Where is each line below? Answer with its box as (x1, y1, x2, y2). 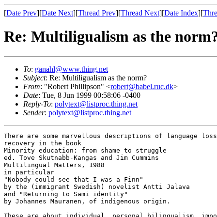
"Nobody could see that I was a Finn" (4, 175, 143, 183)
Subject (23, 73, 46, 82)
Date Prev (6, 9, 37, 17)
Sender (23, 108, 45, 117)
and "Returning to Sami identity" (4, 190, 128, 198)
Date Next (42, 9, 73, 17)
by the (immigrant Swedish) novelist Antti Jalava (4, 183, 190, 190)
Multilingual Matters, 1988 (4, 161, 105, 169)
